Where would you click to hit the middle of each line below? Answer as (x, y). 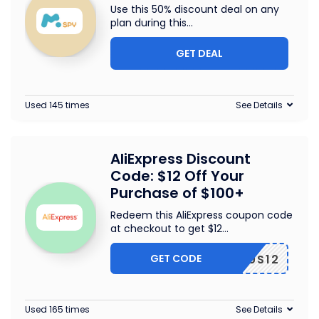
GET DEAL (199, 53)
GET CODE (176, 258)
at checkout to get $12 (166, 229)
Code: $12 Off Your (177, 176)
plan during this (148, 23)
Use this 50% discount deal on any (195, 9)
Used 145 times (57, 105)
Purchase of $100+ (177, 193)
